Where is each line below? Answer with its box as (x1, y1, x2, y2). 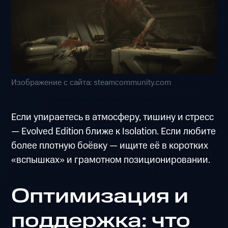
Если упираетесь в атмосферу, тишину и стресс (11, 110, 214, 124)
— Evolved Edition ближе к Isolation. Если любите (11, 124, 216, 138)
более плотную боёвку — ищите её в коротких (11, 138, 209, 153)
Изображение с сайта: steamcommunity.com (11, 77, 172, 89)
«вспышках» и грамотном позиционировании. (11, 153, 211, 167)
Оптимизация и (11, 182, 189, 211)
